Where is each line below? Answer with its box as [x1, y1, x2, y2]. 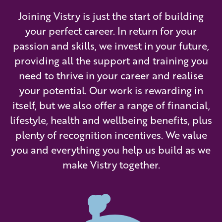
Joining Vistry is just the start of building [18, 9, 204, 23]
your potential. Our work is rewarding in [19, 83, 203, 98]
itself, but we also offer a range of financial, [12, 98, 210, 112]
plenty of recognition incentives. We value [15, 128, 207, 142]
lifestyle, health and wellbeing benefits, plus [10, 113, 212, 127]
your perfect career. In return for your [25, 24, 197, 38]
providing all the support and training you [14, 54, 208, 68]
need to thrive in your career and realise [19, 68, 203, 83]
